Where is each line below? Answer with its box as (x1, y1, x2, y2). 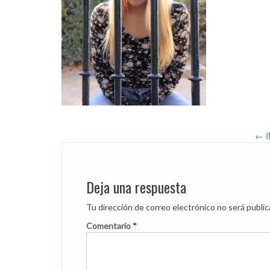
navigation (61, 148, 142, 180)
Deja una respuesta (86, 175, 186, 198)
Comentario (86, 220, 133, 231)
